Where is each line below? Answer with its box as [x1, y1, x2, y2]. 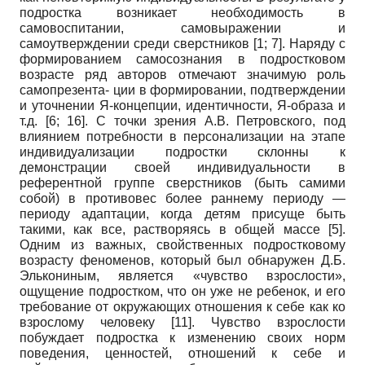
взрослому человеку [20, 315, 171, 330]
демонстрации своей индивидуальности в [20, 161, 345, 175]
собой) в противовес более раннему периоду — [20, 191, 345, 206]
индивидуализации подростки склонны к [20, 145, 345, 160]
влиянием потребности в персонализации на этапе [20, 130, 345, 144]
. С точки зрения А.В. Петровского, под [85, 114, 345, 129]
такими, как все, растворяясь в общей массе [20, 222, 328, 237]
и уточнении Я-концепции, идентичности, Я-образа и [20, 99, 345, 113]
